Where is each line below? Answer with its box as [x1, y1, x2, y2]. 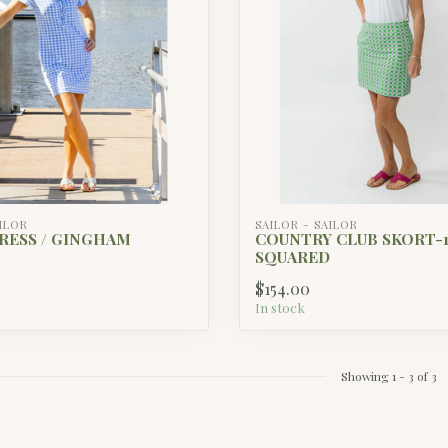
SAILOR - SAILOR [255, 217, 358, 233]
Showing [341, 368, 392, 385]
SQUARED [255, 246, 330, 268]
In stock [255, 299, 305, 317]
